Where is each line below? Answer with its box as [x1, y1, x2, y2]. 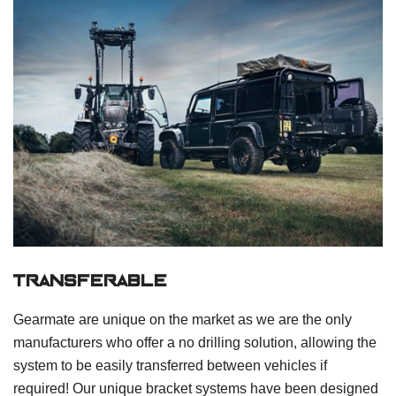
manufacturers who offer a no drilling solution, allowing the [13, 335, 377, 351]
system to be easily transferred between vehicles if [13, 358, 327, 374]
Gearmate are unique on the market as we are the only [13, 312, 352, 328]
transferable [13, 275, 168, 290]
